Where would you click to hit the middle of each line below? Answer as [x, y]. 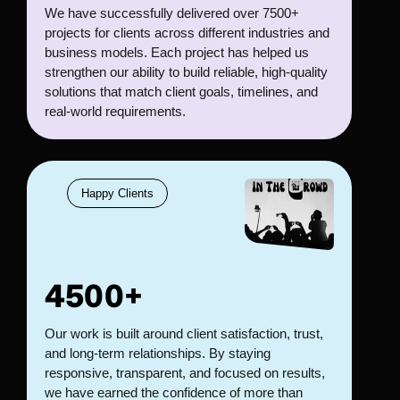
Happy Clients [117, 193]
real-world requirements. [115, 111]
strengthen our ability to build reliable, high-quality [186, 72]
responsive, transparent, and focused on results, [185, 373]
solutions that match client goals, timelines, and [181, 92]
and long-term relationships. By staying [158, 353]
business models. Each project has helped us [177, 52]
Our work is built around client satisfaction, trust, [184, 333]
